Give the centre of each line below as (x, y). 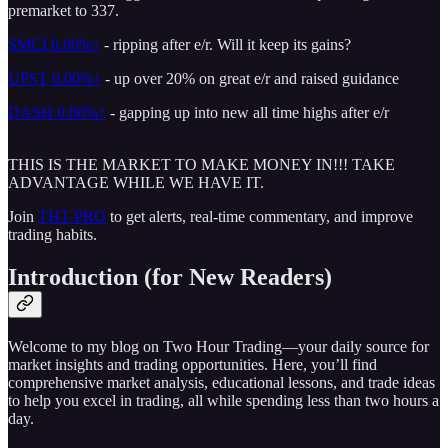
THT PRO (72, 217)
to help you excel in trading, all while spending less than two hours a (223, 401)
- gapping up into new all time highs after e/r (247, 113)
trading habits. (52, 235)
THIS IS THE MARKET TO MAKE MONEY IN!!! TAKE (201, 165)
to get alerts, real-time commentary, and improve (259, 217)
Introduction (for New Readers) (170, 277)
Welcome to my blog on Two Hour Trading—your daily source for (218, 347)
